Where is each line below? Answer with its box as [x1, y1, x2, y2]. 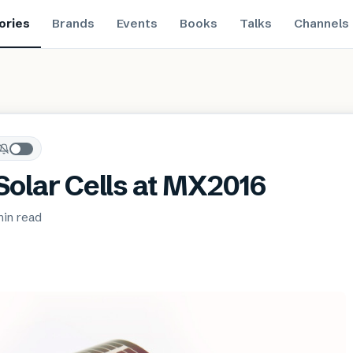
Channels [293, 15, 349, 31]
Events [116, 15, 158, 31]
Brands [51, 15, 95, 31]
